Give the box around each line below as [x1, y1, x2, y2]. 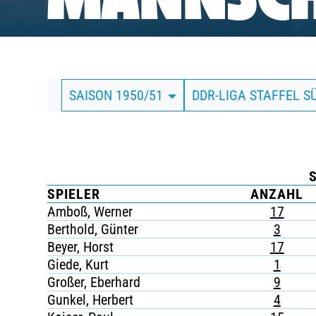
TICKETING [99, 108, 183, 127]
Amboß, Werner [47, 203, 133, 220]
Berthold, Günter [47, 221, 139, 238]
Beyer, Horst [47, 238, 114, 255]
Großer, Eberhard [47, 274, 141, 291]
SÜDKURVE [99, 68, 181, 87]
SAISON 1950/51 [69, 87, 167, 104]
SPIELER [47, 186, 101, 202]
